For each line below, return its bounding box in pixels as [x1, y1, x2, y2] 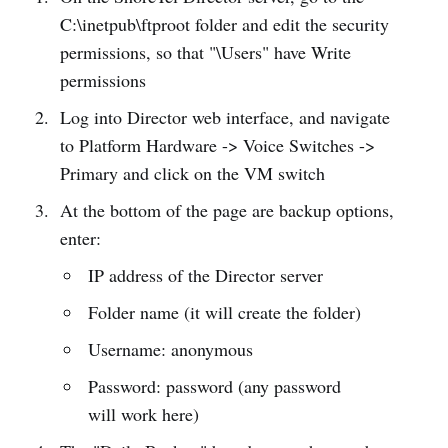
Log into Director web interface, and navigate [59, 105, 390, 129]
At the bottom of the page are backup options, [59, 198, 394, 222]
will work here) [88, 402, 200, 426]
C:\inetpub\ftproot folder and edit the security [59, 12, 389, 36]
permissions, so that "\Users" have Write [59, 40, 351, 64]
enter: [59, 226, 101, 250]
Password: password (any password [88, 374, 342, 398]
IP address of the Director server [88, 263, 324, 287]
